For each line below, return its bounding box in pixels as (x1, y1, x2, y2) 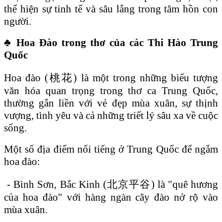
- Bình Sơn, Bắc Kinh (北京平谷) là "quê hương (4, 178, 218, 190)
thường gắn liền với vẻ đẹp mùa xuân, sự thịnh (4, 97, 218, 109)
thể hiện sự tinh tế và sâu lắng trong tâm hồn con (4, 2, 218, 15)
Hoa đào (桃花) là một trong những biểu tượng (4, 71, 218, 84)
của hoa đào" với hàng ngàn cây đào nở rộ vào (4, 191, 218, 203)
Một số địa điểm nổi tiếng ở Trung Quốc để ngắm (4, 143, 218, 155)
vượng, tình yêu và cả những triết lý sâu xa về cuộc (4, 109, 218, 121)
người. (4, 15, 31, 27)
